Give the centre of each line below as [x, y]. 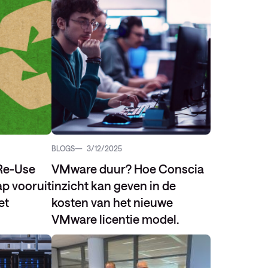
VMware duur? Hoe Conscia [128, 169]
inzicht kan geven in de [114, 185]
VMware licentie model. [115, 219]
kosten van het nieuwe [112, 202]
